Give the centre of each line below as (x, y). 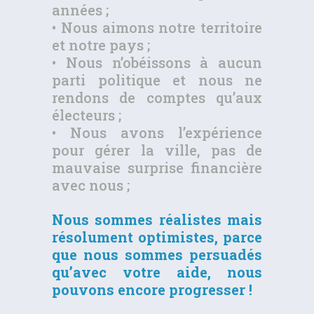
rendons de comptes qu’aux (157, 98)
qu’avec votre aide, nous (157, 272)
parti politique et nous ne (157, 80)
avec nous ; (91, 185)
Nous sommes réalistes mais (157, 220)
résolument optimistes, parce (157, 237)
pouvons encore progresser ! (152, 290)
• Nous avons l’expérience (157, 133)
